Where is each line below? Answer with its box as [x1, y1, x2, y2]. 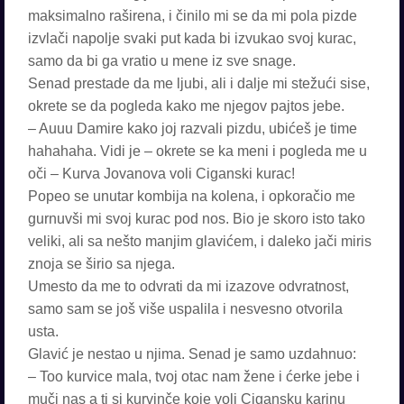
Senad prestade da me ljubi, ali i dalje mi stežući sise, [28, 76, 370, 91]
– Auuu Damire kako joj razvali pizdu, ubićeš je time [28, 121, 357, 136]
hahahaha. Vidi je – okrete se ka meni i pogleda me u [28, 143, 367, 159]
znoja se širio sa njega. [28, 256, 175, 271]
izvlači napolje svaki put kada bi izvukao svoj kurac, [28, 31, 356, 46]
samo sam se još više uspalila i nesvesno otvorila [28, 301, 343, 317]
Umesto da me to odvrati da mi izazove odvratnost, [28, 279, 349, 294]
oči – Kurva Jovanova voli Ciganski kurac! [28, 166, 295, 181]
